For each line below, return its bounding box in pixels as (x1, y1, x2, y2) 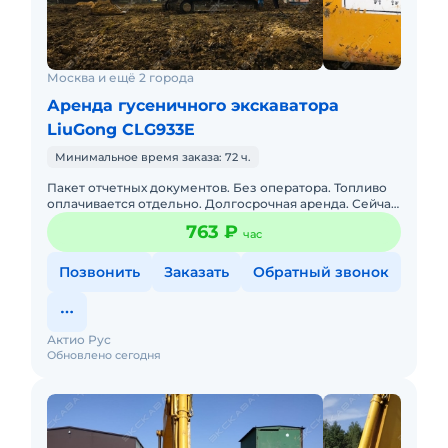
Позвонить (59, 263, 140, 281)
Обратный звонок (253, 263, 389, 281)
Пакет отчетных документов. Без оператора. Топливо (47, 180, 387, 195)
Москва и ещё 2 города (47, 70, 194, 85)
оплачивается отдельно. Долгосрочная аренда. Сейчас (47, 196, 398, 211)
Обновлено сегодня (47, 348, 161, 362)
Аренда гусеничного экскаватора (47, 96, 339, 115)
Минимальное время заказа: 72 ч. (55, 150, 251, 164)
